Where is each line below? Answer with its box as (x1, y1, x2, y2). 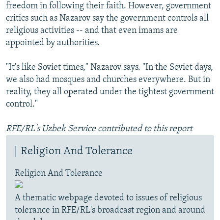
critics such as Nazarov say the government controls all (6, 14, 209, 24)
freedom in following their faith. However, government (6, 1, 211, 11)
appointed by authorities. (6, 38, 100, 48)
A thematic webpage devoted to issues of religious (15, 193, 202, 203)
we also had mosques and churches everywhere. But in (6, 75, 210, 85)
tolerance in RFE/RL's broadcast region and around (15, 206, 205, 216)
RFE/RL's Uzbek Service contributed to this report (6, 124, 192, 134)
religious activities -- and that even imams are (6, 26, 178, 36)
